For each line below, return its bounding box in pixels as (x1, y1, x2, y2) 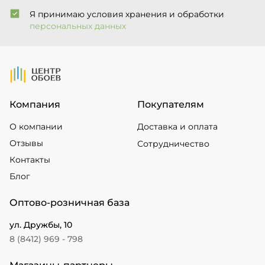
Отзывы (9, 138, 43, 148)
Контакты (9, 154, 50, 165)
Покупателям (137, 99, 204, 110)
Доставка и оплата (137, 121, 218, 132)
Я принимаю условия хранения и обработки (30, 8, 224, 20)
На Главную (8, 65, 64, 76)
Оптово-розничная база (9, 197, 130, 208)
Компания (9, 99, 60, 110)
